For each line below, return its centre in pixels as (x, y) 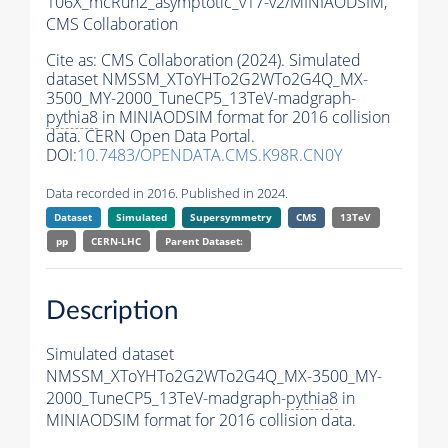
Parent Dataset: (203, 241)
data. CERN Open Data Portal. (150, 136)
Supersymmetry (231, 217)
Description (112, 310)
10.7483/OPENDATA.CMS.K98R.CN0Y (209, 155)
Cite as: (73, 60)
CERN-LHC (116, 241)
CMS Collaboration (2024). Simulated (231, 60)
